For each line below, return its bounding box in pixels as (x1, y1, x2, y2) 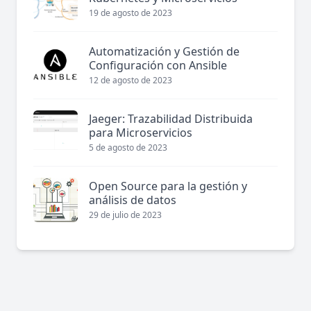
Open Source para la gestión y (89, 178, 247, 194)
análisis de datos (89, 192, 176, 208)
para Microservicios (89, 125, 192, 141)
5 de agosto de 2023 (89, 142, 167, 154)
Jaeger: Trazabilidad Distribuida (89, 111, 253, 127)
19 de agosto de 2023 (89, 7, 172, 19)
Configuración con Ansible (89, 58, 227, 74)
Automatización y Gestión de (89, 44, 239, 60)
